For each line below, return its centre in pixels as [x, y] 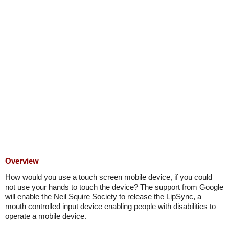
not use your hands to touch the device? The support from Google [114, 187]
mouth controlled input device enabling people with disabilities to [110, 206]
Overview [22, 161]
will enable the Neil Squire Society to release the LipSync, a [103, 197]
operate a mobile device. [46, 216]
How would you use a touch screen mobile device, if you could [109, 177]
